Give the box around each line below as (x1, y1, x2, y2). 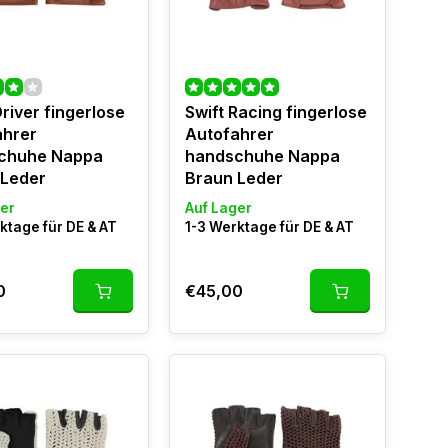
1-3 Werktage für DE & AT (184, 219, 354, 235)
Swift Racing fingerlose (184, 102, 367, 122)
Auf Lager (184, 200, 252, 216)
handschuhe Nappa (184, 146, 340, 166)
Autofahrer (184, 124, 274, 144)
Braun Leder (184, 168, 283, 188)
